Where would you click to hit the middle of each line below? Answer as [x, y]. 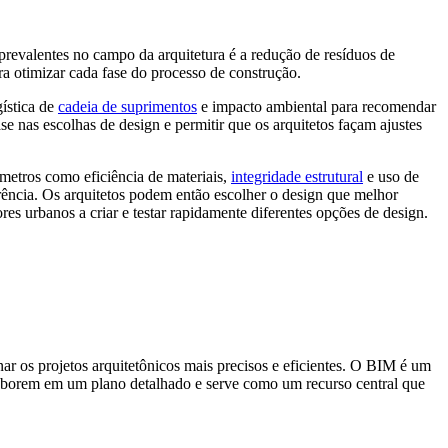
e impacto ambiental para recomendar [316, 106]
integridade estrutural [297, 176]
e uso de [391, 176]
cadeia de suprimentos [127, 106]
